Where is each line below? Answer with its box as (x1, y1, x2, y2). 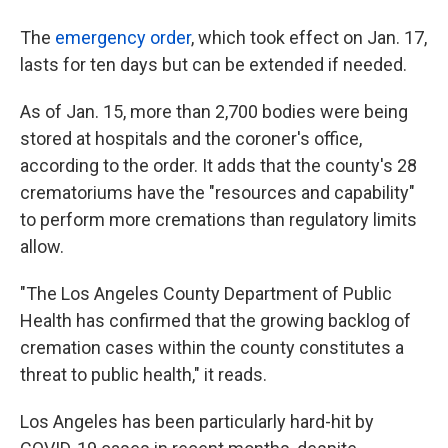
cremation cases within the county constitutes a (20, 337, 404, 358)
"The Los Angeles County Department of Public (20, 283, 392, 304)
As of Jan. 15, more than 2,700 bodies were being (20, 101, 408, 122)
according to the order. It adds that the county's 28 (20, 155, 417, 176)
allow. (20, 236, 64, 257)
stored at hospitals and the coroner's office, (20, 128, 362, 149)
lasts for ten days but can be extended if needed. (20, 54, 407, 75)
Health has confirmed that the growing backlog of (20, 310, 411, 331)
